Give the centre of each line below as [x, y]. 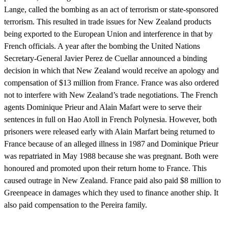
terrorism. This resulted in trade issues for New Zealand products [108, 21]
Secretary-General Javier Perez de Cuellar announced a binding [106, 58]
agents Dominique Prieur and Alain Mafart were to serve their [103, 107]
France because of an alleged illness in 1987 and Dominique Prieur [111, 144]
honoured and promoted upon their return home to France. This [105, 168]
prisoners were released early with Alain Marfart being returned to [109, 131]
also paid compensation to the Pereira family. [76, 205]
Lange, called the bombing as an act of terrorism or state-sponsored [111, 9]
